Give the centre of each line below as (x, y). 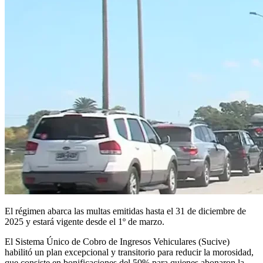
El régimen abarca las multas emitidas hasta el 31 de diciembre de (125, 211)
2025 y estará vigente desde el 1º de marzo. (85, 221)
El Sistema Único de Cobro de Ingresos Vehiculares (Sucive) (117, 241)
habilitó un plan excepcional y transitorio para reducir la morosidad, (129, 252)
